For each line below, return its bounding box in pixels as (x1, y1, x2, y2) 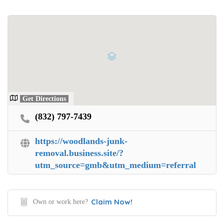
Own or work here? (33, 197, 88, 205)
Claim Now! (91, 196, 132, 206)
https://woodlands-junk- (35, 135, 127, 146)
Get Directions (22, 94, 66, 102)
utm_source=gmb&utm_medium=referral (35, 159, 196, 170)
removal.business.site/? (35, 147, 123, 158)
